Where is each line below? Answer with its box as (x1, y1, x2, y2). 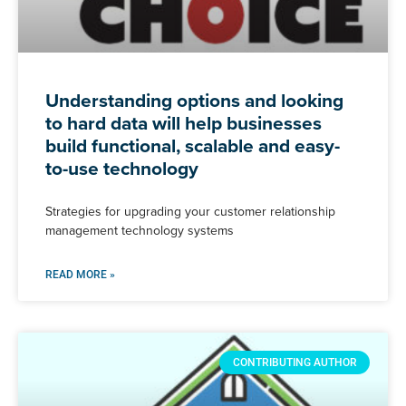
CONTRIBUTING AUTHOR (232, 356, 357, 370)
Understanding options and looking (45, 85, 343, 114)
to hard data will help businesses (45, 108, 322, 137)
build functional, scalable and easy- (45, 130, 340, 159)
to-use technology (45, 153, 198, 182)
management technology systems (45, 220, 234, 240)
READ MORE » (45, 267, 115, 281)
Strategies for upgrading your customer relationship (45, 201, 335, 221)
